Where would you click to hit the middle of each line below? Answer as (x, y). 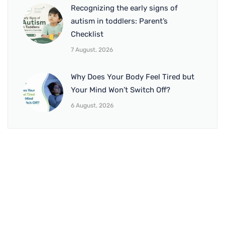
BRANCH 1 (32, 212)
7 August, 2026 (92, 50)
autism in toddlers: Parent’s (119, 21)
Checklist (87, 34)
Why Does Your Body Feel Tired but (133, 77)
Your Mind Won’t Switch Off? (121, 90)
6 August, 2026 (92, 106)
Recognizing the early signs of (124, 8)
